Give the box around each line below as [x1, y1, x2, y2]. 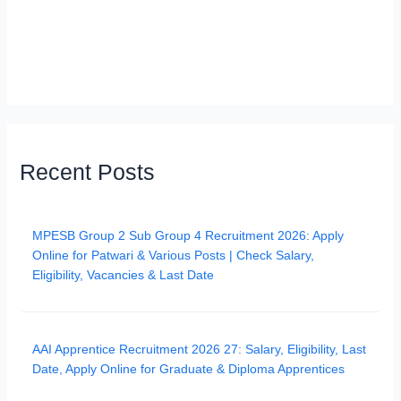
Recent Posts [20, 159, 156, 184]
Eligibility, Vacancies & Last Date [32, 267, 215, 282]
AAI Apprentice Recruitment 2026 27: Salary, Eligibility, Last [32, 341, 367, 356]
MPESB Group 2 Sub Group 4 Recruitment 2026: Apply [32, 227, 345, 243]
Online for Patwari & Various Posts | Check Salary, [32, 247, 315, 262]
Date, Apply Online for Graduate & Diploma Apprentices [32, 361, 346, 376]
